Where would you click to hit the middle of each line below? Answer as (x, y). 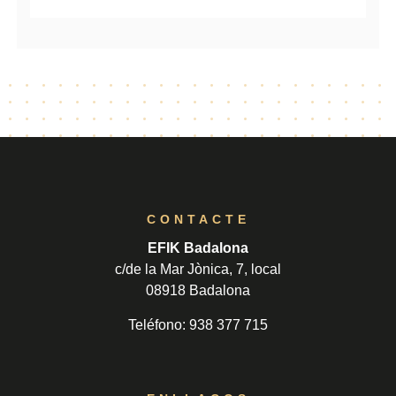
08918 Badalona (198, 291)
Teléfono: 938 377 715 (198, 324)
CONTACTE (198, 220)
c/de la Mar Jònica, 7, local (198, 270)
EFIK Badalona (198, 248)
